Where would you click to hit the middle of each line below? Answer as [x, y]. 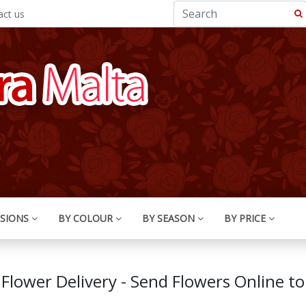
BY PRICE [245, 218]
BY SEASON [168, 218]
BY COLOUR [85, 218]
